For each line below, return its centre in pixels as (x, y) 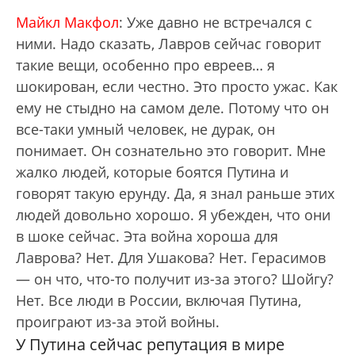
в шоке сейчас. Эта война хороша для (147, 236)
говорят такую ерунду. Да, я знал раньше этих (175, 193)
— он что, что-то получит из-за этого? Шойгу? (175, 279)
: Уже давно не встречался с (216, 22)
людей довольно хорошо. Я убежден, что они (173, 215)
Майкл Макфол (67, 22)
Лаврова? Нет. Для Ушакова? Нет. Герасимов (171, 258)
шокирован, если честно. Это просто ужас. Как (177, 86)
